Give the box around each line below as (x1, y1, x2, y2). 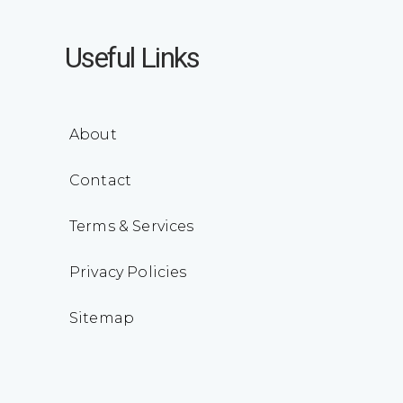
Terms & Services (69, 218, 194, 235)
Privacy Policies (69, 264, 187, 281)
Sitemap (69, 309, 135, 327)
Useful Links (65, 40, 200, 75)
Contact (69, 172, 132, 189)
